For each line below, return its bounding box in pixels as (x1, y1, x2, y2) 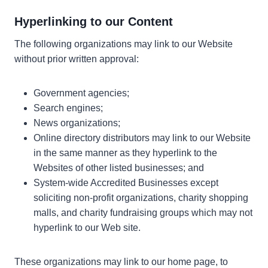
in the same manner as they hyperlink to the (33, 147, 217, 158)
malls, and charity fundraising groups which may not (33, 207, 252, 218)
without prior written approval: (14, 53, 139, 64)
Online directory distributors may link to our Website (33, 132, 251, 143)
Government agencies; (33, 87, 129, 98)
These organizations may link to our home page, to (14, 256, 228, 267)
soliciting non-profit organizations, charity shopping (33, 192, 248, 203)
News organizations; (33, 117, 120, 128)
